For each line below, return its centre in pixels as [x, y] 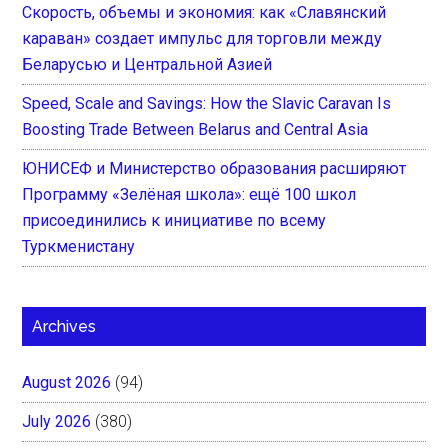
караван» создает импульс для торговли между [202, 38]
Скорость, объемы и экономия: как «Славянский [204, 12]
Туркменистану [79, 246]
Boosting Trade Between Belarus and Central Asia [195, 129]
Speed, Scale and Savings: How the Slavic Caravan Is [207, 103]
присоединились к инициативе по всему [174, 220]
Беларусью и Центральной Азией [147, 64]
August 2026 [67, 382]
